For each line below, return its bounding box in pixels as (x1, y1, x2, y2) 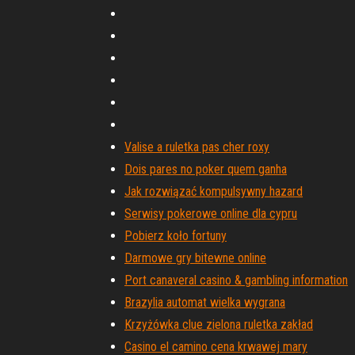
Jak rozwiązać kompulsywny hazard (124, 184, 303, 199)
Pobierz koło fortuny (124, 228, 227, 243)
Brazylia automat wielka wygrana (124, 295, 285, 310)
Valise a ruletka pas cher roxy (124, 139, 269, 155)
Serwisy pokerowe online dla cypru (124, 206, 297, 221)
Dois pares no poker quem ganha (124, 162, 287, 177)
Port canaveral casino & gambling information (124, 273, 348, 288)
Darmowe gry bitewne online (124, 250, 266, 265)
